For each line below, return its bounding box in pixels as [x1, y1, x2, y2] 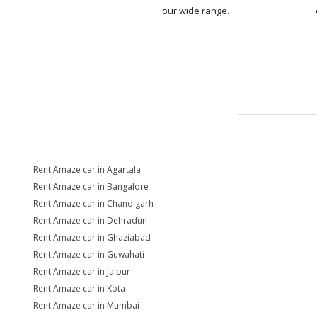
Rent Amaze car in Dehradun [33, 214, 147, 226]
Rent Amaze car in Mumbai [33, 299, 139, 311]
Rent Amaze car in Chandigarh [33, 197, 154, 209]
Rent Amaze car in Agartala [33, 163, 141, 175]
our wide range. [161, 4, 229, 17]
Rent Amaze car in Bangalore [33, 180, 149, 192]
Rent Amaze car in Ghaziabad [33, 231, 151, 243]
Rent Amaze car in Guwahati [33, 248, 144, 260]
